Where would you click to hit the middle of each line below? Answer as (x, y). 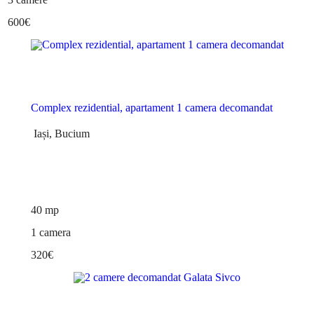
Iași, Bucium (60, 134)
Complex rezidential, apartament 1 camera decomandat (151, 108)
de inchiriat (157, 81)
